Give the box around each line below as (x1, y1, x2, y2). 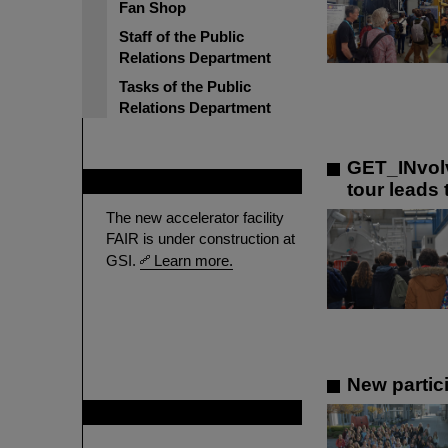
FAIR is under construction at (106, 230, 295, 247)
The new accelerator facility (106, 209, 284, 226)
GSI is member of (106, 404, 227, 421)
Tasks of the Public (119, 78, 251, 95)
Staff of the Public (119, 28, 244, 45)
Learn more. (154, 252, 233, 269)
